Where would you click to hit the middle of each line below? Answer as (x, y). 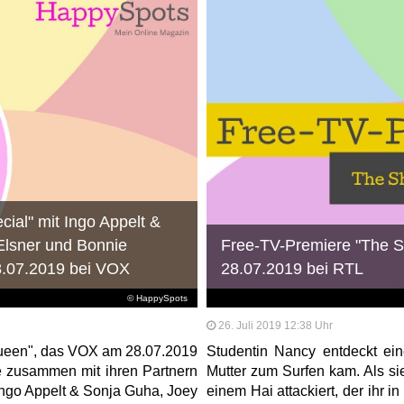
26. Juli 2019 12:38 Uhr (275, 325)
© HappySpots (158, 298)
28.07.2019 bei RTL (293, 268)
